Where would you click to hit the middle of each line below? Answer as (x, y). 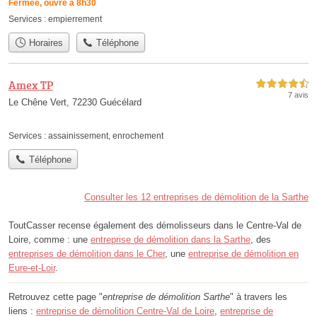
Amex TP (31, 85)
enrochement (138, 136)
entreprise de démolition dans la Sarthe (171, 240)
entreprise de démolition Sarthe (166, 297)
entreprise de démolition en (243, 254)
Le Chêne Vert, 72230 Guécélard (75, 102)
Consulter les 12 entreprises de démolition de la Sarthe (196, 197)
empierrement (75, 19)
